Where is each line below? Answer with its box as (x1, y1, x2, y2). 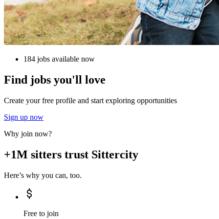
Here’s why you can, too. (4, 171, 82, 179)
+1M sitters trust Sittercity (4, 148, 138, 161)
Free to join (23, 209, 59, 218)
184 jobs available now (23, 55, 95, 64)
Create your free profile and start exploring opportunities (4, 96, 177, 105)
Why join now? (4, 130, 52, 138)
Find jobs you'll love (4, 73, 106, 87)
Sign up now (4, 113, 44, 122)
